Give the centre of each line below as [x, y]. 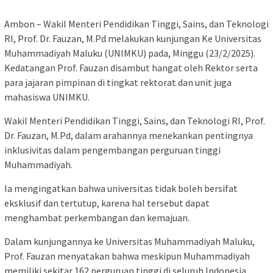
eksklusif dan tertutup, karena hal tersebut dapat [107, 203]
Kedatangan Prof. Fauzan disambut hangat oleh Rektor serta [131, 67]
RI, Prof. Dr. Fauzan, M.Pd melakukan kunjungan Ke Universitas [133, 38]
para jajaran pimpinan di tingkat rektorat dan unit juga [118, 82]
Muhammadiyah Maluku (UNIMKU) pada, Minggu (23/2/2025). [130, 53]
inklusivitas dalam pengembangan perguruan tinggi [112, 150]
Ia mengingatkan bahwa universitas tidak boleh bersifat [121, 188]
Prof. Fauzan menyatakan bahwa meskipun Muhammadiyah [127, 256]
